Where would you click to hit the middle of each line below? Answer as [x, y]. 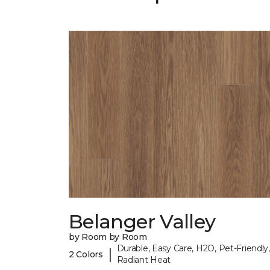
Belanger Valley [142, 222]
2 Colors [86, 254]
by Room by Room [108, 237]
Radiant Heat [144, 260]
